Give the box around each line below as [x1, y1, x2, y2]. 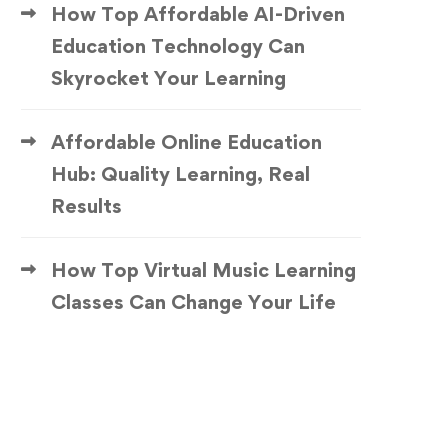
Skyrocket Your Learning [51, 66, 286, 90]
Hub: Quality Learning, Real [51, 162, 310, 186]
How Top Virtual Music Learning [51, 258, 356, 282]
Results [51, 194, 122, 218]
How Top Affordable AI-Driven [51, 2, 345, 26]
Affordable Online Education [51, 130, 322, 154]
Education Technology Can [51, 34, 305, 58]
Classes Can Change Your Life [51, 290, 336, 314]
